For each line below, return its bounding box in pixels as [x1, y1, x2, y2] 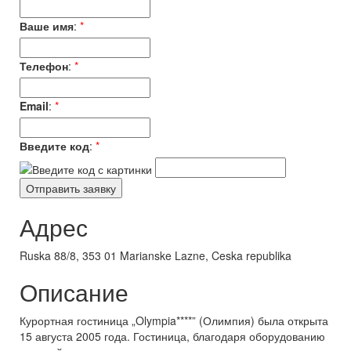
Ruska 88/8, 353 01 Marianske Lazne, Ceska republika [20, 248, 291, 263]
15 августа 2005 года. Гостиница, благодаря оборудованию [20, 328, 325, 344]
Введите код [20, 138, 89, 154]
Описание [20, 275, 128, 309]
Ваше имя [20, 18, 74, 34]
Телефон [20, 58, 68, 74]
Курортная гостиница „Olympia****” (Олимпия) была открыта [20, 313, 328, 328]
